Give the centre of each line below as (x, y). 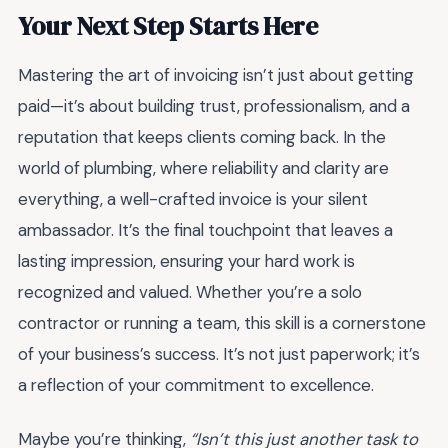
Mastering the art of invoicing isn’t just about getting (216, 74)
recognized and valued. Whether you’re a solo (190, 291)
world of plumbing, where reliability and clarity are (203, 167)
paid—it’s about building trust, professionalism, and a (214, 105)
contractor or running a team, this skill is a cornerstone (222, 322)
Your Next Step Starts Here (168, 25)
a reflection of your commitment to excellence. (196, 384)
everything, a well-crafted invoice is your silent (193, 198)
